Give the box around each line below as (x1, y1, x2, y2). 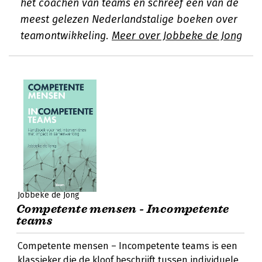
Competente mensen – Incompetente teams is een (18, 240, 237, 251)
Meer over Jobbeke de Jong (112, 29, 242, 42)
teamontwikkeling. (20, 29, 112, 42)
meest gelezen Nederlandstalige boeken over (20, 13, 237, 26)
